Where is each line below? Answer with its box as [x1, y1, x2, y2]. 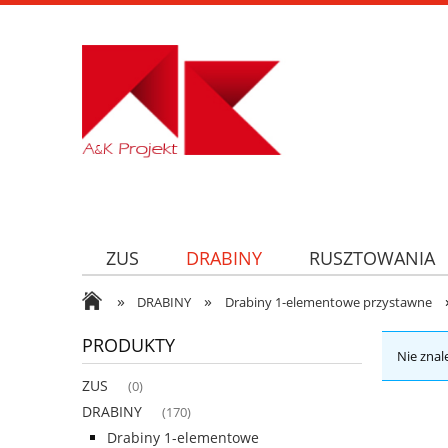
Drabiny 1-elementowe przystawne [224, 293, 432, 312]
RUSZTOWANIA [309, 245, 436, 270]
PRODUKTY [82, 333, 175, 358]
